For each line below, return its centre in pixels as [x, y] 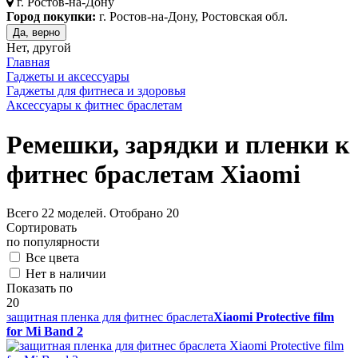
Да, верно [36, 33]
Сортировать [42, 228]
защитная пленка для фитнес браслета [110, 317]
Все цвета [52, 258]
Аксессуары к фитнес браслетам [94, 105]
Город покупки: [51, 17]
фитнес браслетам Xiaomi [153, 174]
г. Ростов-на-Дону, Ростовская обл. [192, 17]
